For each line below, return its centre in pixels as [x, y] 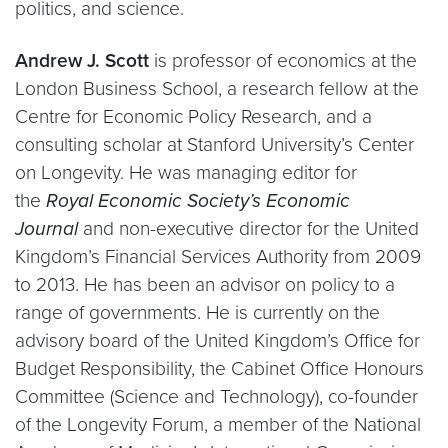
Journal [46, 228]
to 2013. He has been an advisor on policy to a [205, 284]
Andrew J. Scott [82, 60]
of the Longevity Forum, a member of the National [218, 424]
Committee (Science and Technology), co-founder [216, 396]
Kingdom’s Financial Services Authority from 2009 [218, 256]
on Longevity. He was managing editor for [186, 172]
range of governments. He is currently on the [197, 312]
